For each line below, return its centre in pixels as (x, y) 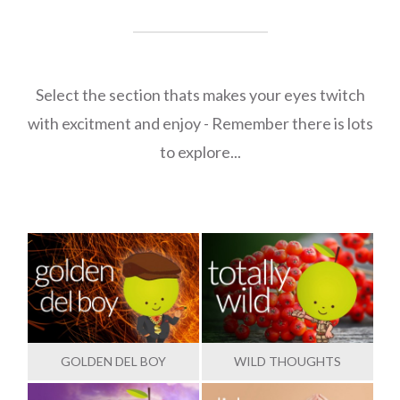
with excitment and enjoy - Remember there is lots (200, 123)
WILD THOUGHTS (287, 361)
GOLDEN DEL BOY (113, 361)
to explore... (200, 151)
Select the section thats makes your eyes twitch (200, 94)
